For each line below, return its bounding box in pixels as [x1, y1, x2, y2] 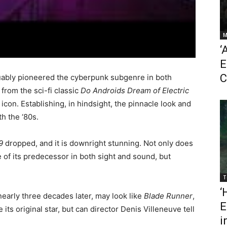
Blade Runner [144, 191, 193, 201]
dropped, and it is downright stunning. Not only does [3, 138, 193, 148]
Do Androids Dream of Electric [81, 85, 189, 95]
